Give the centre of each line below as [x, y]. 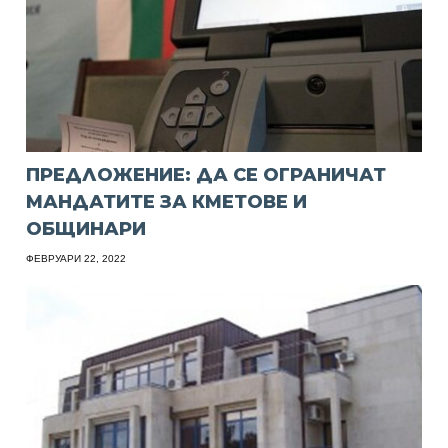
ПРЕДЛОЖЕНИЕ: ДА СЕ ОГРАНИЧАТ [206, 174]
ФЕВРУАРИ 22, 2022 [76, 258]
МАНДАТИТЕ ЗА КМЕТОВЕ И [167, 201]
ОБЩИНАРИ [86, 228]
